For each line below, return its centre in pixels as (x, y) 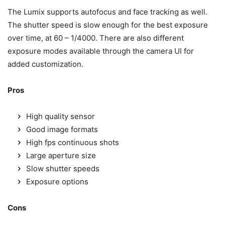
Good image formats (62, 130)
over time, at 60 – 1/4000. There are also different (96, 38)
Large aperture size (61, 156)
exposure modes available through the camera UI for (101, 51)
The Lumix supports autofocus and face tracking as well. (107, 12)
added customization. (45, 64)
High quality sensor (61, 117)
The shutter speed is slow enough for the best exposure (108, 25)
